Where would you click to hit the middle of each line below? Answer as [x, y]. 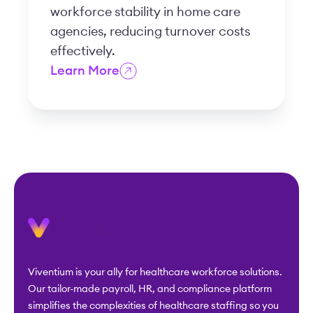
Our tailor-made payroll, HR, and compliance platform [150, 289]
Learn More [85, 71]
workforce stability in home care [145, 12]
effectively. [83, 51]
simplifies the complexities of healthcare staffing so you [153, 306]
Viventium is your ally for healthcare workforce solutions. [155, 272]
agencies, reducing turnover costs [150, 32]
